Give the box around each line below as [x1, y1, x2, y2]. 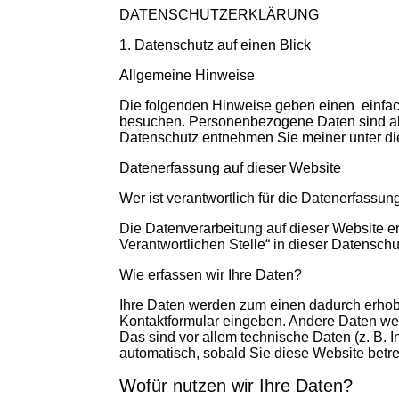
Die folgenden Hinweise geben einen [119, 98, 355, 113]
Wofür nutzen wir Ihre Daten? [119, 376, 354, 395]
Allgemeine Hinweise [119, 68, 256, 83]
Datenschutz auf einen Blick [134, 37, 312, 53]
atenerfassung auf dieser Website [130, 160, 342, 175]
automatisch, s [119, 346, 211, 361]
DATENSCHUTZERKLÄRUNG [119, 7, 320, 22]
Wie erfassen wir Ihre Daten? [119, 267, 303, 282]
